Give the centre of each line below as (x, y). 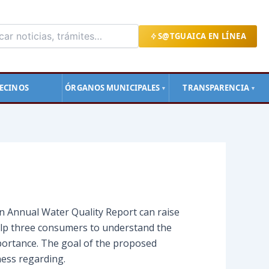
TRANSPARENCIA (216, 88)
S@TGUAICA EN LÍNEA (202, 36)
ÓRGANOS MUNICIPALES (113, 88)
